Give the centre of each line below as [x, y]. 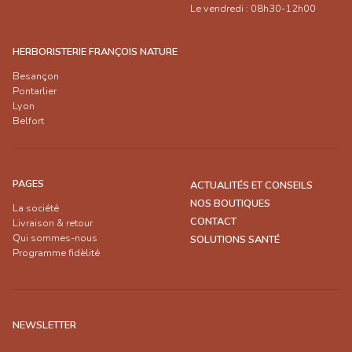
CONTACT [213, 221]
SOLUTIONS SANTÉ [235, 239]
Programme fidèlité [56, 253]
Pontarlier [35, 91]
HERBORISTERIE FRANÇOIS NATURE [95, 51]
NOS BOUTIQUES [230, 203]
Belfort [28, 121]
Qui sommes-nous [55, 238]
